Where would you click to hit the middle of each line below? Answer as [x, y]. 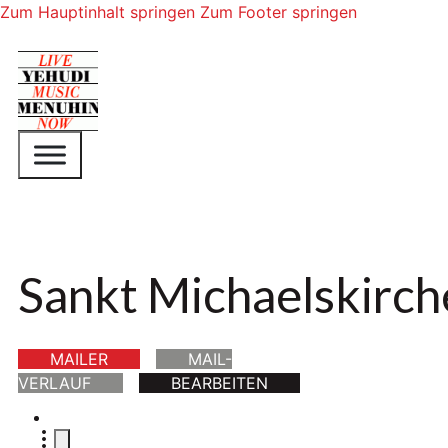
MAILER [79, 359]
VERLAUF [55, 383]
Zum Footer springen [278, 12]
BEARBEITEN [220, 383]
